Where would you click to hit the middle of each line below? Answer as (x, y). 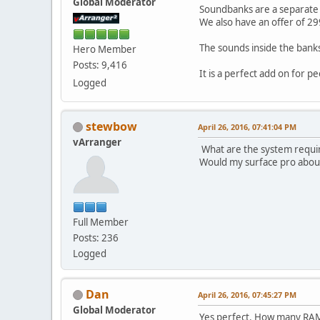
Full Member (101, 222)
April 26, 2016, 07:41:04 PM (247, 126)
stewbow (111, 126)
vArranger (97, 142)
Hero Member (105, 49)
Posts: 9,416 (100, 65)
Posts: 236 (96, 237)
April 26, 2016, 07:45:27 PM (247, 294)
